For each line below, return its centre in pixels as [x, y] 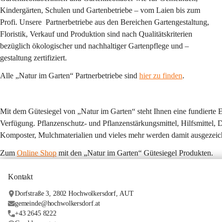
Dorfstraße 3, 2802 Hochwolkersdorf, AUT [74, 194]
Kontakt [20, 177]
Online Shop [37, 153]
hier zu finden [161, 76]
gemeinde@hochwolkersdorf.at [57, 203]
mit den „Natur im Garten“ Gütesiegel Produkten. [135, 153]
